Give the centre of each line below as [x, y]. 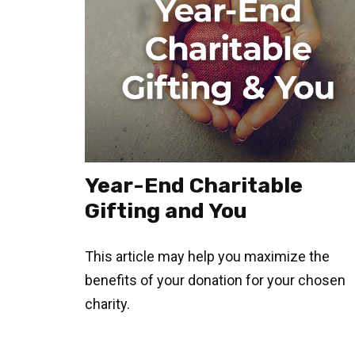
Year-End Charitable [194, 186]
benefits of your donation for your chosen [215, 281]
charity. [107, 304]
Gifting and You [166, 211]
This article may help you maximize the [207, 257]
